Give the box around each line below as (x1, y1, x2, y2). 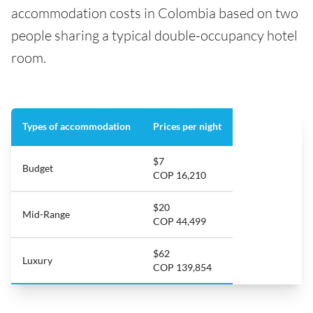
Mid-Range (22, 208, 70, 221)
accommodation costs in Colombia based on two (11, 4, 298, 22)
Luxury (22, 254, 52, 267)
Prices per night (153, 120, 221, 133)
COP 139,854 (153, 261, 212, 274)
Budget (22, 162, 53, 175)
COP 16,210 (153, 169, 206, 182)
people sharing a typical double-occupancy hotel (11, 27, 298, 45)
